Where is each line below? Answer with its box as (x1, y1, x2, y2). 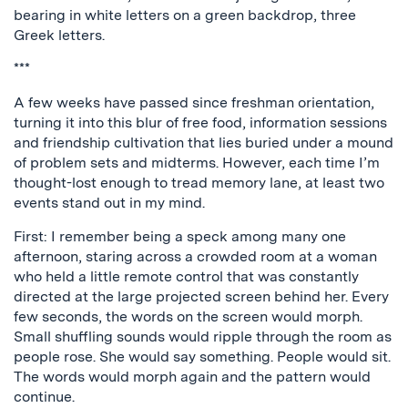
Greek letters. (14, 26, 105, 44)
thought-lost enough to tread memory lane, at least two (14, 174, 384, 191)
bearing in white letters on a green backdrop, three (14, 6, 356, 24)
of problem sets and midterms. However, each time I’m (14, 154, 380, 171)
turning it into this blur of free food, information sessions (14, 114, 387, 131)
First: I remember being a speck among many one (14, 228, 346, 245)
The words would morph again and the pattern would (14, 368, 371, 385)
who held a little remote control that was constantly (14, 268, 359, 285)
